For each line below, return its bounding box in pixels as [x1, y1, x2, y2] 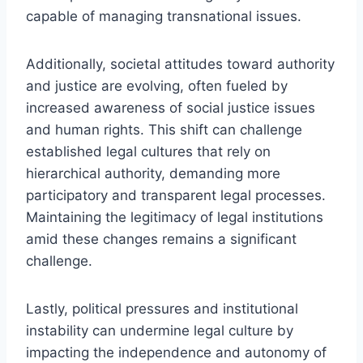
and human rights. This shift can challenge [26, 121, 302, 138]
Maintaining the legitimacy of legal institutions [26, 208, 323, 225]
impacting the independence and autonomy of [26, 344, 327, 361]
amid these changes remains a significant [26, 230, 297, 247]
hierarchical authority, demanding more [26, 164, 280, 181]
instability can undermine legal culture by [26, 322, 293, 339]
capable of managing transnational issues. [26, 7, 301, 24]
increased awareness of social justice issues [26, 99, 315, 116]
